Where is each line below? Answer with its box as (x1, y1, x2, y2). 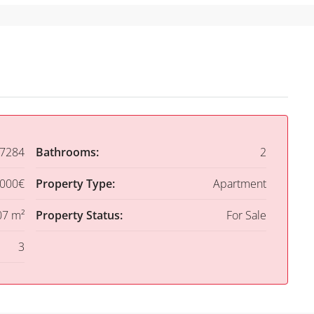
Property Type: (35, 176, 115, 192)
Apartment (213, 176, 266, 192)
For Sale (226, 207, 266, 224)
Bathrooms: (35, 144, 99, 161)
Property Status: (35, 207, 123, 224)
